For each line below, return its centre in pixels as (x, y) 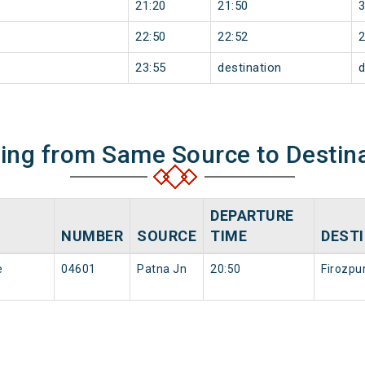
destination (250, 68)
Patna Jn (162, 269)
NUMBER (92, 236)
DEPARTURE (252, 216)
